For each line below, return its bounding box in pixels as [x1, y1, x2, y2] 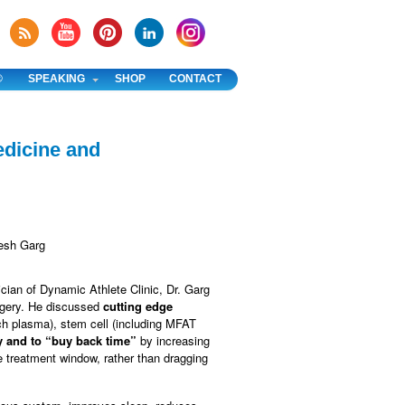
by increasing [140, 331, 210, 349]
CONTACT [169, 72, 221, 85]
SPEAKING [28, 72, 85, 85]
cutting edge [103, 297, 173, 315]
